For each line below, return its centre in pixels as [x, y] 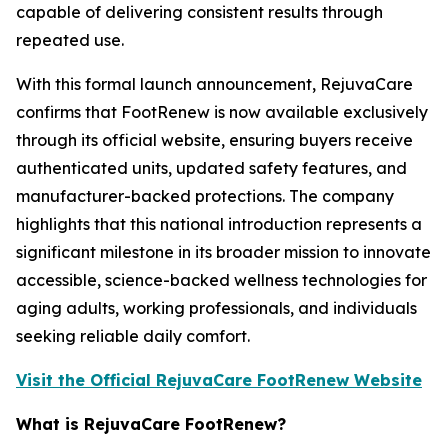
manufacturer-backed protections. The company [205, 195]
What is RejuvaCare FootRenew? [153, 423]
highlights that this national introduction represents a [219, 223]
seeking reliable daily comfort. [133, 335]
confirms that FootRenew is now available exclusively [222, 111]
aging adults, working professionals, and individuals [216, 307]
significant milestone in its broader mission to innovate [223, 251]
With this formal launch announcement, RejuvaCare [214, 83]
